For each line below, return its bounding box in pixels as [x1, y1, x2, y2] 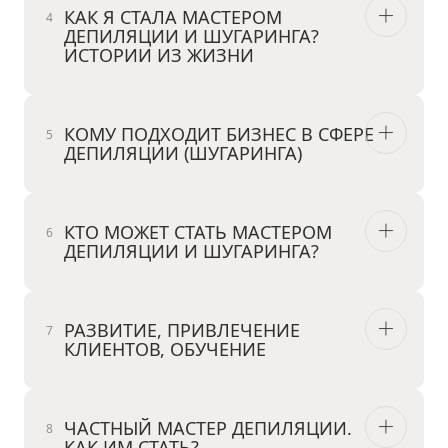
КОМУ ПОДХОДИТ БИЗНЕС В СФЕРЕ [64, 122, 374, 147]
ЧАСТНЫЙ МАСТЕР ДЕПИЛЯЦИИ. [64, 416, 352, 441]
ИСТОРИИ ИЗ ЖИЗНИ [64, 43, 254, 68]
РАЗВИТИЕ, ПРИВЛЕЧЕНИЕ [64, 318, 300, 343]
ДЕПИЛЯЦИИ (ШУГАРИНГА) [64, 141, 302, 166]
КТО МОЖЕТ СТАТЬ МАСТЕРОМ [64, 220, 332, 245]
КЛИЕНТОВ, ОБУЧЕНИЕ [64, 337, 266, 362]
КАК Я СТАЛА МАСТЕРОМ [64, 5, 282, 30]
